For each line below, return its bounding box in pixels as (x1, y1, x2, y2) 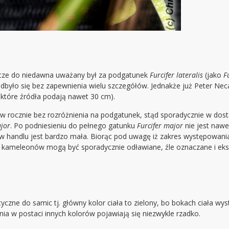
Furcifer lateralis (150, 70, 203, 80)
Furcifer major (137, 121, 183, 131)
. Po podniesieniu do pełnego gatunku (10, 121, 137, 131)
